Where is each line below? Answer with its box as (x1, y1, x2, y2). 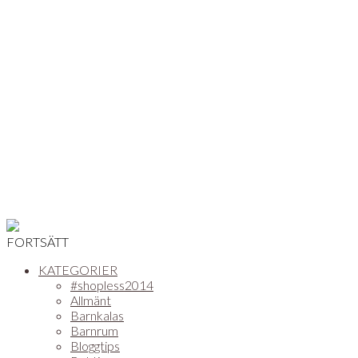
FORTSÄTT (6, 234, 69, 249)
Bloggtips (70, 338, 120, 353)
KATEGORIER (38, 262, 117, 277)
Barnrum (70, 323, 118, 338)
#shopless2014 (70, 277, 153, 292)
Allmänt (70, 292, 111, 308)
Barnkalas (70, 308, 124, 323)
